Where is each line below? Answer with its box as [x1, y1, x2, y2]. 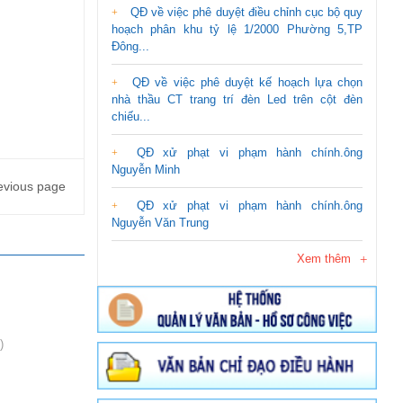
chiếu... [112, 109, 150, 123]
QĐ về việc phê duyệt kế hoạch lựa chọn [127, 75, 363, 89]
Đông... [112, 39, 149, 53]
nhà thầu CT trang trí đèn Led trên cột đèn [112, 92, 363, 106]
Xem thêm [297, 251, 351, 265]
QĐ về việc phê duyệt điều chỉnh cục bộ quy [127, 4, 363, 19]
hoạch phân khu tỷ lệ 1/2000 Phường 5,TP [112, 22, 363, 36]
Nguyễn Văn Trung [112, 215, 209, 229]
